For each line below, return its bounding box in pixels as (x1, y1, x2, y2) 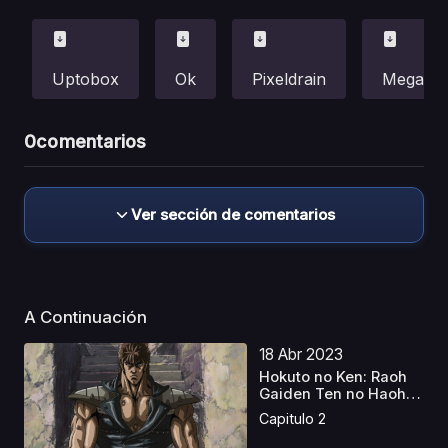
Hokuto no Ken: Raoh (259, 367, 408, 386)
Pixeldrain (252, 68, 326, 89)
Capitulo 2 (259, 410, 327, 428)
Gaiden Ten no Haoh (259, 384, 407, 403)
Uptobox (52, 68, 119, 89)
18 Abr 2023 (259, 344, 344, 364)
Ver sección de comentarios (131, 204, 335, 224)
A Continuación (24, 306, 151, 327)
